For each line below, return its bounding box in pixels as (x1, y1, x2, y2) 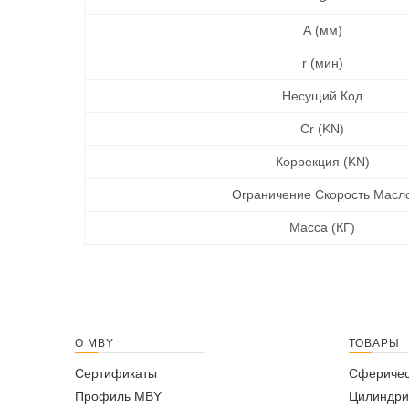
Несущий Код (282, 89, 362, 103)
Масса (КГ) (289, 220, 355, 235)
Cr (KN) (300, 121, 344, 136)
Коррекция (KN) (275, 154, 370, 169)
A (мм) (302, 23, 342, 37)
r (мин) (301, 56, 343, 70)
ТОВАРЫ (349, 337, 400, 350)
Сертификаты (75, 366, 157, 381)
